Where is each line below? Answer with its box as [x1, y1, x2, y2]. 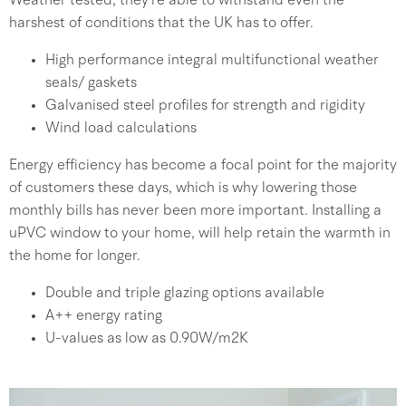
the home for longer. [9, 249, 140, 264]
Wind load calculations [45, 121, 197, 136]
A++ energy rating [45, 309, 162, 324]
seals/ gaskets [45, 76, 137, 91]
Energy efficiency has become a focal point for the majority [9, 159, 397, 173]
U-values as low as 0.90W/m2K [45, 332, 248, 346]
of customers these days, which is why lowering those [9, 181, 357, 196]
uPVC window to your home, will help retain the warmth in [9, 227, 391, 241]
